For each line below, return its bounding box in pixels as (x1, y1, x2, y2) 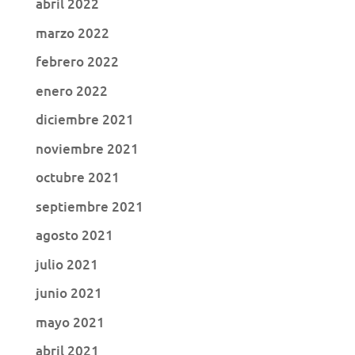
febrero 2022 (35, 52, 119, 71)
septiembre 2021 (35, 197, 143, 216)
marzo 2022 (35, 23, 109, 42)
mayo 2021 (35, 312, 105, 331)
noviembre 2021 (35, 139, 139, 158)
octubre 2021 (35, 168, 120, 187)
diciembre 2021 (35, 110, 134, 129)
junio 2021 (35, 284, 102, 303)
